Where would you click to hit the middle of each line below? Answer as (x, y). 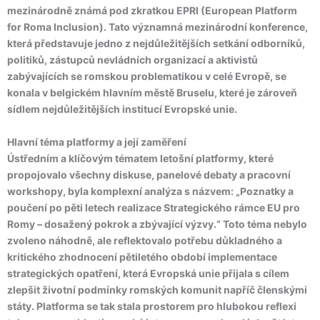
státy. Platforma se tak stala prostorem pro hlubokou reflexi (152, 306)
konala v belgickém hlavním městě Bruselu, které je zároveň (152, 92)
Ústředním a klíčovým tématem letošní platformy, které (140, 158)
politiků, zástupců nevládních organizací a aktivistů (132, 60)
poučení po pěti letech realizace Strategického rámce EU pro (154, 207)
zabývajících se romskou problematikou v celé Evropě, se (147, 76)
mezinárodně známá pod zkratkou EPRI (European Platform (152, 10)
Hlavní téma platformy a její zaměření (97, 142)
